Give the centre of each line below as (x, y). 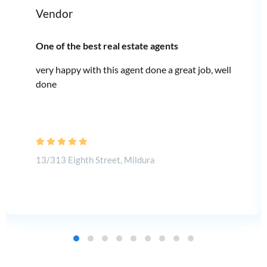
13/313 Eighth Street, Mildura (95, 160)
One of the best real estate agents (107, 46)
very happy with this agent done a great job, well (133, 70)
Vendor (55, 14)
